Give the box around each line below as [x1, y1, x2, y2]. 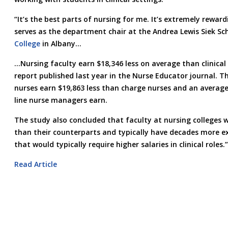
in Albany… [40, 38, 81, 48]
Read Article [14, 159, 57, 169]
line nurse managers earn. [14, 95, 107, 105]
